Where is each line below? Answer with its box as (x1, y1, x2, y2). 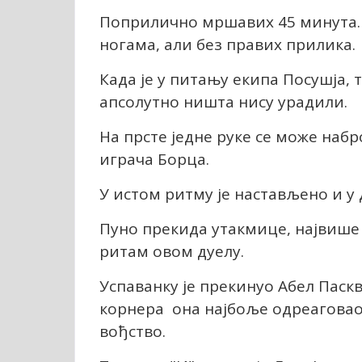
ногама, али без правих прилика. (99, 33, 356, 55)
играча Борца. (99, 148, 209, 170)
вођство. (99, 320, 166, 342)
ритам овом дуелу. (99, 240, 244, 262)
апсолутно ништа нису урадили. (99, 90, 347, 112)
